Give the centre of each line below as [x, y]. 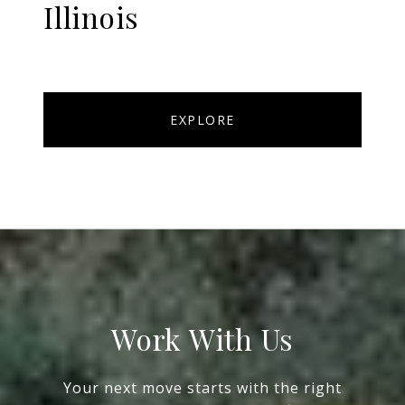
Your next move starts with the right [202, 388]
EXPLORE [202, 120]
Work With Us [202, 339]
